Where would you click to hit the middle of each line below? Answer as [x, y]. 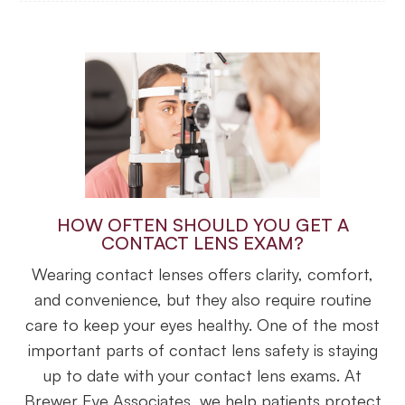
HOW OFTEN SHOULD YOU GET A [202, 224]
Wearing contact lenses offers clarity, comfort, [202, 273]
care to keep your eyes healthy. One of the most [202, 324]
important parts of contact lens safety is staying [202, 349]
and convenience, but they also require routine [202, 299]
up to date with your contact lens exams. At [202, 375]
